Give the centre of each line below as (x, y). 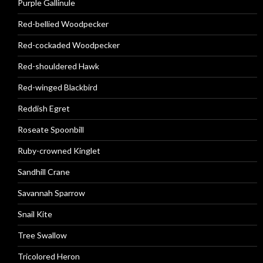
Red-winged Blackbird (58, 87)
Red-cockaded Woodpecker (69, 45)
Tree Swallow (42, 235)
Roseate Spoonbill (51, 129)
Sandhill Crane (44, 172)
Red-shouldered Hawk (58, 66)
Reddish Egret (44, 108)
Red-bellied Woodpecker (63, 24)
